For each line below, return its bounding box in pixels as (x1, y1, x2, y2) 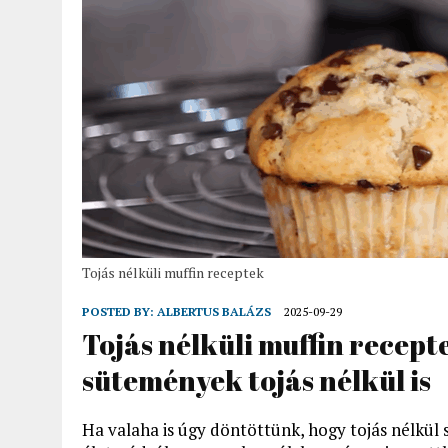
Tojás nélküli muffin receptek (82, 262, 264, 282)
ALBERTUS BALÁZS (157, 303, 271, 319)
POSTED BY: (82, 303, 157, 319)
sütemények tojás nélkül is (82, 360, 431, 399)
